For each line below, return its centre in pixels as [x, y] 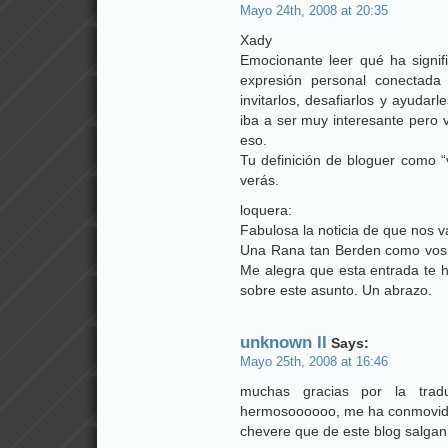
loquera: [266, 210]
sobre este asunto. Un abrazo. [336, 290]
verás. [259, 180]
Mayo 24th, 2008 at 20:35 [314, 11]
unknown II [283, 342]
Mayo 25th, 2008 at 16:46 [314, 362]
